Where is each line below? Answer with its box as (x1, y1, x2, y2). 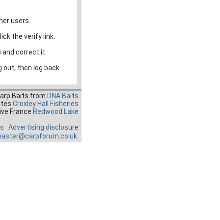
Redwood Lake (33, 108, 79, 115)
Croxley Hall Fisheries (13, 100, 79, 108)
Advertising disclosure (8, 123, 79, 131)
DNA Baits (47, 92, 79, 100)
